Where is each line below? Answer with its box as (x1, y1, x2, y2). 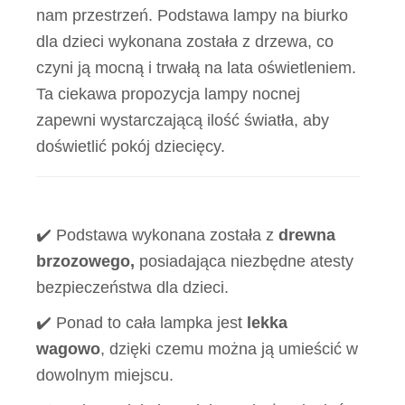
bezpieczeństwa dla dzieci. (36, 278, 229, 297)
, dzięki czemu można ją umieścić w (100, 340, 358, 358)
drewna (278, 226, 335, 244)
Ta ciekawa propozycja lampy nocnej (36, 85, 300, 103)
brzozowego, (36, 252, 135, 270)
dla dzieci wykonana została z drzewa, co (36, 33, 334, 51)
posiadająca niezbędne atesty (135, 252, 353, 270)
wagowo (36, 340, 100, 358)
